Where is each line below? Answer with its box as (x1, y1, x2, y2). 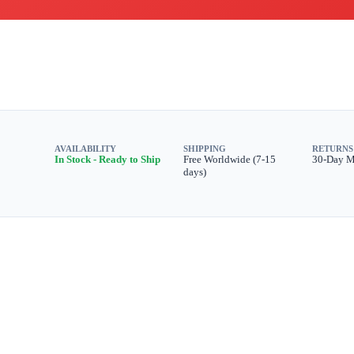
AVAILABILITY (54, 143, 116, 153)
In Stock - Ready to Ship (54, 153, 160, 165)
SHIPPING (183, 143, 226, 153)
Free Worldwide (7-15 (183, 153, 276, 165)
